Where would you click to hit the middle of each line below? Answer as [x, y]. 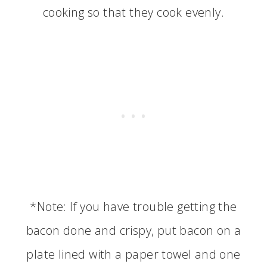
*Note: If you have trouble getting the [133, 207]
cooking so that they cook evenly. [133, 12]
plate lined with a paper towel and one [133, 254]
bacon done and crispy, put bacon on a [133, 230]
